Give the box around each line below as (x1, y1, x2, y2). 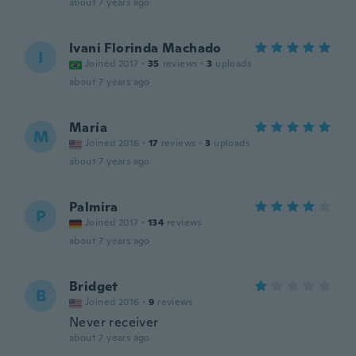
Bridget (69, 278, 118, 295)
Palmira (69, 199, 118, 215)
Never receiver (69, 314, 159, 331)
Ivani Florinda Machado (69, 40, 222, 56)
